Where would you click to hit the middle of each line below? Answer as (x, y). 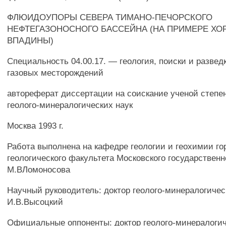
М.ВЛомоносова (39, 169)
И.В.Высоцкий (35, 202)
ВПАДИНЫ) (31, 40)
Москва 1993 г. (36, 126)
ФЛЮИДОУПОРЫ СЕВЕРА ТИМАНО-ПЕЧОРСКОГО (110, 17)
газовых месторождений (55, 73)
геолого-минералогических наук (70, 105)
